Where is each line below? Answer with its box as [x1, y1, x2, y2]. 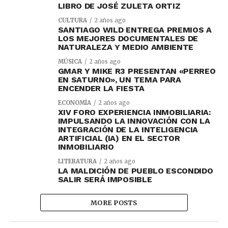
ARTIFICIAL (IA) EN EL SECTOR [58, 133, 180, 143]
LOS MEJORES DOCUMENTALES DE [58, 34, 198, 43]
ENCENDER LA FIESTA [58, 83, 145, 93]
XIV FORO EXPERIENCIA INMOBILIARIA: [58, 107, 211, 117]
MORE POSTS [91, 198, 137, 207]
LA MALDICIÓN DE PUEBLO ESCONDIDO [58, 166, 213, 176]
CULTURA [58, 17, 87, 24]
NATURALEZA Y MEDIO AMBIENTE [58, 42, 194, 52]
